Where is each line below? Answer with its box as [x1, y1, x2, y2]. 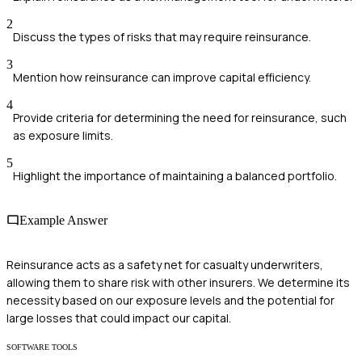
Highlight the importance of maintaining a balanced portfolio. [13, 167, 337, 183]
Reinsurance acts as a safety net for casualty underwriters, [6, 257, 323, 273]
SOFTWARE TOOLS [6, 343, 78, 352]
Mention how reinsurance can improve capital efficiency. [13, 69, 311, 85]
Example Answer [19, 213, 107, 228]
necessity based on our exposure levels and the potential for [6, 293, 335, 309]
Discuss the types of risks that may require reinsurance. [13, 28, 311, 44]
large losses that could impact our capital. [6, 310, 231, 326]
